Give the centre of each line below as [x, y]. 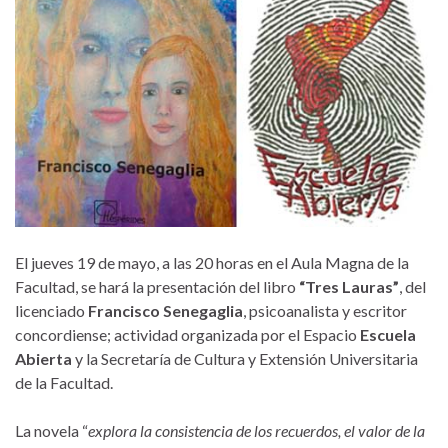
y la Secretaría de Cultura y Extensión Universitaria [246, 358]
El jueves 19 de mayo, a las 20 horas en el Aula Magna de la [212, 262]
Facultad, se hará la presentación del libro [157, 286]
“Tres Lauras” [349, 286]
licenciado [50, 310]
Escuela [388, 334]
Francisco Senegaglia [164, 310]
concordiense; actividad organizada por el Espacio [187, 334]
